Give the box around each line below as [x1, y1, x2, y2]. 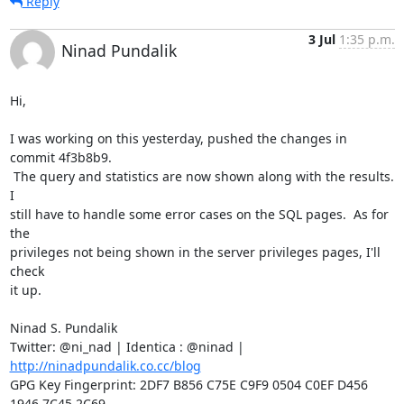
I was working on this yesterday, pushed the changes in [9, 129, 347, 147]
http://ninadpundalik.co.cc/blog [9, 356, 201, 374]
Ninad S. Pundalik [9, 318, 117, 336]
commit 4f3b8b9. [9, 148, 112, 166]
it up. [9, 280, 41, 298]
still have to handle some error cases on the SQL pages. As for [9, 205, 389, 223]
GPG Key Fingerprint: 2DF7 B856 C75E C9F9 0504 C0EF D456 [9, 375, 368, 393]
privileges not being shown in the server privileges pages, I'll [9, 243, 381, 261]
